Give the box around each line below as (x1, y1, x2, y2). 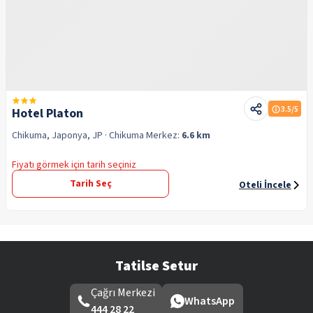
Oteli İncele (239, 178, 291, 192)
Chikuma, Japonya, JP (12, 129, 103, 143)
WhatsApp (184, 293, 235, 309)
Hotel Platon (12, 105, 83, 122)
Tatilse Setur (115, 256, 198, 276)
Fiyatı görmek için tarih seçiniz (12, 158, 136, 172)
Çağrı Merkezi (91, 285, 155, 300)
